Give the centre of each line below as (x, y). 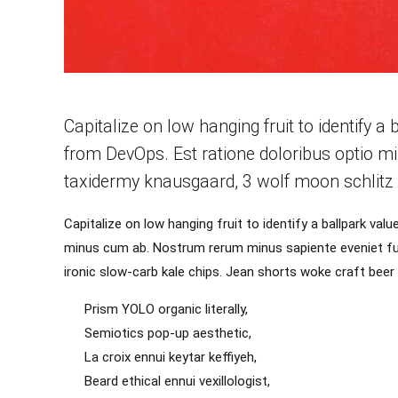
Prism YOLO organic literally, (166, 310)
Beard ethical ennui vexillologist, (177, 382)
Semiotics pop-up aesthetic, (167, 334)
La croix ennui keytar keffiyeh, (170, 358)
